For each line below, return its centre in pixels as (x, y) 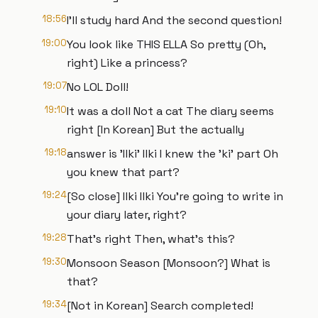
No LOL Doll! (98, 87)
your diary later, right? (127, 215)
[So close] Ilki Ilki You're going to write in (175, 196)
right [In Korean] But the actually (155, 130)
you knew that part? (123, 172)
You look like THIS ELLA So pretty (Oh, (166, 44)
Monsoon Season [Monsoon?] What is (169, 263)
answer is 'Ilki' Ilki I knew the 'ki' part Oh (172, 154)
